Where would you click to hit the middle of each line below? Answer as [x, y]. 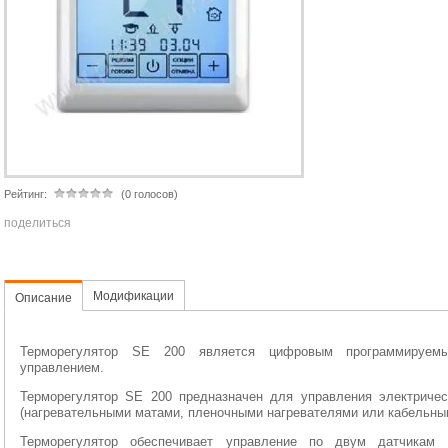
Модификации [133, 296]
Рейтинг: [25, 194]
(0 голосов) [149, 194]
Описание [43, 298]
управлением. [62, 367]
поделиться [37, 223]
